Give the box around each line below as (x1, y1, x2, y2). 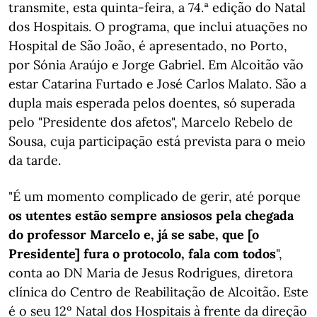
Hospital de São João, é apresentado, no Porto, (8, 38, 287, 54)
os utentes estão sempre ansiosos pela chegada (8, 207, 294, 224)
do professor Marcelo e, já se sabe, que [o (8, 226, 259, 243)
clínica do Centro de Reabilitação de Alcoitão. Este (8, 284, 309, 300)
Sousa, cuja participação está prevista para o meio (8, 133, 306, 149)
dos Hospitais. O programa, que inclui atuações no (8, 18, 308, 35)
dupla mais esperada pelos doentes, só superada (8, 95, 295, 111)
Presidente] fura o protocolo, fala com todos (8, 246, 276, 262)
